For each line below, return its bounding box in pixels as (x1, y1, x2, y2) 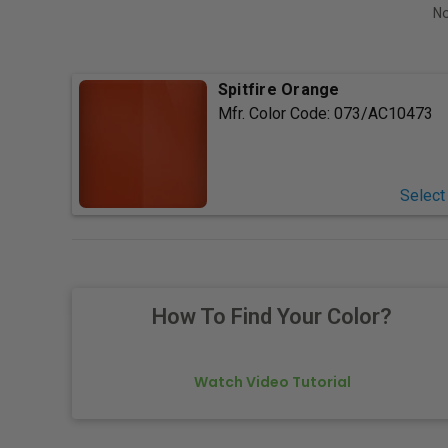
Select (399, 186, 445, 206)
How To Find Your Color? (152, 304, 392, 330)
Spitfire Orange (217, 80, 340, 100)
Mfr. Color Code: (217, 104, 334, 124)
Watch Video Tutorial (193, 372, 351, 393)
